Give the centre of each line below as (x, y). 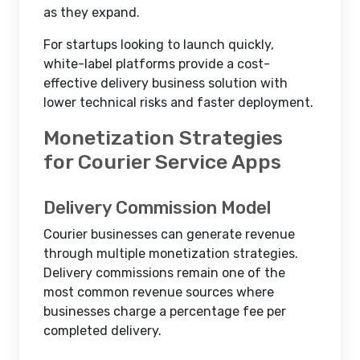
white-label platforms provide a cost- (157, 64)
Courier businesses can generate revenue (169, 234)
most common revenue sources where (159, 292)
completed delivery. (102, 331)
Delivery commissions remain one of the (164, 273)
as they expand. (92, 12)
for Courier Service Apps (162, 162)
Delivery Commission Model (157, 208)
